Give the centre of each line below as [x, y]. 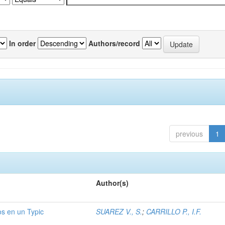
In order [22, 43]
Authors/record [114, 43]
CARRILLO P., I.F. [174, 211]
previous [189, 134]
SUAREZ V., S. [119, 211]
